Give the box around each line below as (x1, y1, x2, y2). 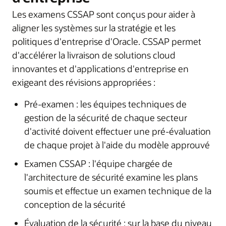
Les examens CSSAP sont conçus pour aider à (12, 8, 195, 20)
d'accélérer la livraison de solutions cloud (12, 49, 176, 61)
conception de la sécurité (24, 198, 126, 210)
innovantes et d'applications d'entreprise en (12, 63, 189, 75)
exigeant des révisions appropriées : (12, 76, 155, 88)
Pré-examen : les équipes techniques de (24, 98, 187, 110)
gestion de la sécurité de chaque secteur (24, 111, 187, 124)
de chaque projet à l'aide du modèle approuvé (24, 139, 210, 151)
